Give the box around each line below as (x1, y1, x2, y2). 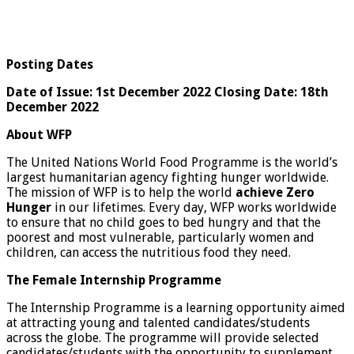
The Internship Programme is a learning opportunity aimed (6, 300, 345, 316)
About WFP (6, 127, 72, 143)
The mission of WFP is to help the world (6, 185, 235, 201)
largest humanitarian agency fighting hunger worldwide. (6, 170, 329, 186)
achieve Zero (235, 185, 314, 201)
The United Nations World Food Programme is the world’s (6, 155, 337, 171)
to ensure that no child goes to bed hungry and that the (6, 215, 321, 231)
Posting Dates (6, 57, 93, 73)
